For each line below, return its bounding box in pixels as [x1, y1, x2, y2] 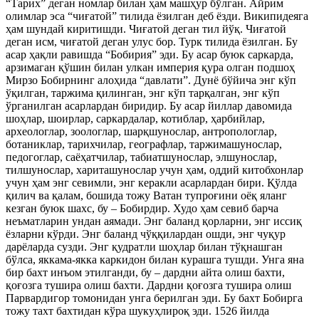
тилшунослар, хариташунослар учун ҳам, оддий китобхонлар [6, 164, 303, 176]
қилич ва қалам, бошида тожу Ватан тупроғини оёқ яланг [6, 189, 287, 202]
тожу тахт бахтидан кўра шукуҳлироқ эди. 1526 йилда [6, 305, 269, 317]
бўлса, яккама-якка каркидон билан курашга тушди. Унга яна [6, 253, 304, 266]
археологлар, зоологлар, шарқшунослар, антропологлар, [6, 125, 277, 137]
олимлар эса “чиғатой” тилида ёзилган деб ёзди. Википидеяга [6, 10, 308, 22]
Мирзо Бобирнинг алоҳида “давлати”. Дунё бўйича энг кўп [6, 74, 296, 86]
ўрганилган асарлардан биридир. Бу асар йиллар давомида [6, 100, 292, 112]
